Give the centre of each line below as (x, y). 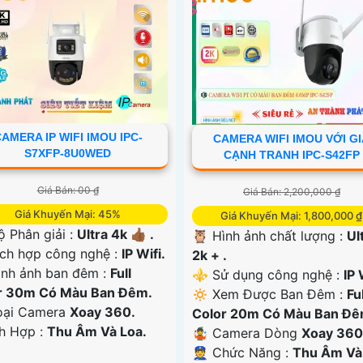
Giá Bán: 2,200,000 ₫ (291, 191)
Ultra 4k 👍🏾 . (116, 234)
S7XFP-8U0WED (68, 153)
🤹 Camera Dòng (246, 333)
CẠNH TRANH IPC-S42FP (291, 154)
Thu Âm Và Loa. (97, 331)
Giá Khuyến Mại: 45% (68, 214)
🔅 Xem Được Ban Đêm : (269, 294)
